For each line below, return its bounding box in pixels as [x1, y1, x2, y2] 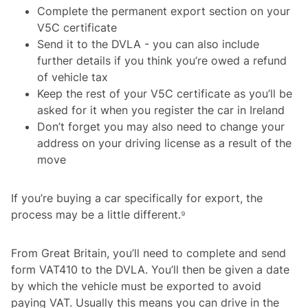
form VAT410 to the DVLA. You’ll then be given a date [11, 262, 289, 276]
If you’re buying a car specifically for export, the [11, 190, 263, 205]
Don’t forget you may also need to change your [37, 119, 285, 133]
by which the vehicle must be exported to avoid [11, 278, 261, 293]
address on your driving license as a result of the [37, 135, 291, 150]
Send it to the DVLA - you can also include [37, 36, 259, 51]
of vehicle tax [37, 69, 108, 84]
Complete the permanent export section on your [37, 3, 290, 18]
